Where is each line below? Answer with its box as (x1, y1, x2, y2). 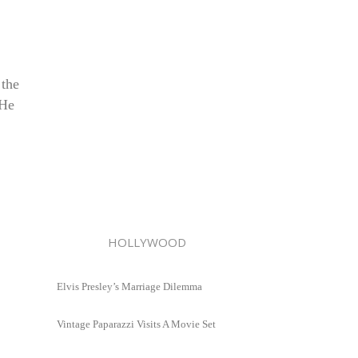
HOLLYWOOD (57, 234, 186, 250)
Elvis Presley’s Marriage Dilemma (57, 280, 202, 292)
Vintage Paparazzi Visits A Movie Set (57, 318, 216, 331)
